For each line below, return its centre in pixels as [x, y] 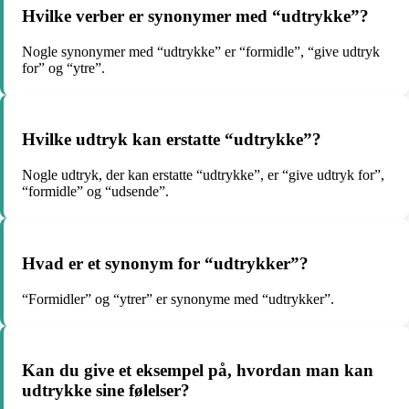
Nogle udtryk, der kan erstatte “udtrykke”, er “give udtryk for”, [203, 175]
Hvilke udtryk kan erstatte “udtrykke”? [172, 140]
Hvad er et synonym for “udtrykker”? [165, 263]
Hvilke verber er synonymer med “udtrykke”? [195, 16]
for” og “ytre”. [63, 68]
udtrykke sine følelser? [106, 391]
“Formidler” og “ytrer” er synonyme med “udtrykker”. [178, 299]
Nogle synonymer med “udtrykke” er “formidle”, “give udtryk [201, 51]
